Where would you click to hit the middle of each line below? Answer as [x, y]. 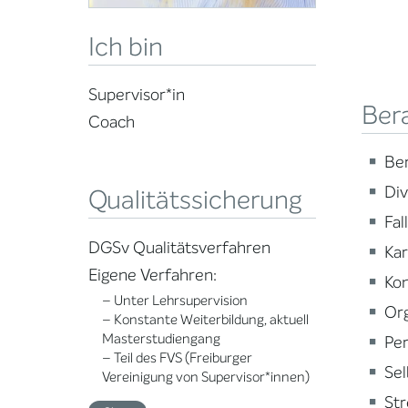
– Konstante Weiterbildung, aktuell [205, 320]
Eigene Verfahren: [153, 275]
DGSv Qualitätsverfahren [179, 248]
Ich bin [126, 48]
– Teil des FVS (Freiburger [177, 358]
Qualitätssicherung [195, 201]
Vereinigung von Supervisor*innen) [206, 377]
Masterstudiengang [161, 339]
